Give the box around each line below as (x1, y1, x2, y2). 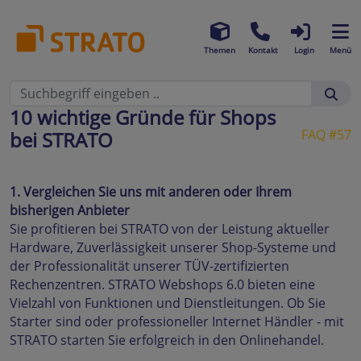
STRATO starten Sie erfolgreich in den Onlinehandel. (10, 331, 324, 349)
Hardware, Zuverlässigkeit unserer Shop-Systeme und (10, 239, 336, 256)
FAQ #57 (301, 126, 351, 143)
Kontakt (248, 44, 278, 56)
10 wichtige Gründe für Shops (10, 104, 276, 131)
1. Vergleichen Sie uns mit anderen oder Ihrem (10, 183, 292, 201)
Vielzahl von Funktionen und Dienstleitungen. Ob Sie (10, 294, 326, 312)
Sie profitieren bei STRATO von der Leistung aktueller (10, 220, 330, 238)
